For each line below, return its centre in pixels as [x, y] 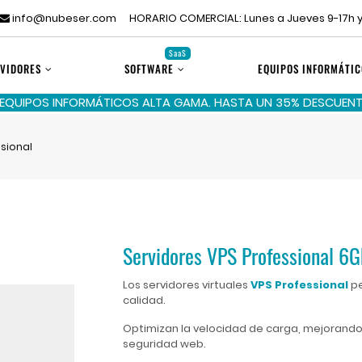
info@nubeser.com [63, 18]
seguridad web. [164, 344]
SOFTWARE [149, 69]
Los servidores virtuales [186, 285]
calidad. [144, 300]
